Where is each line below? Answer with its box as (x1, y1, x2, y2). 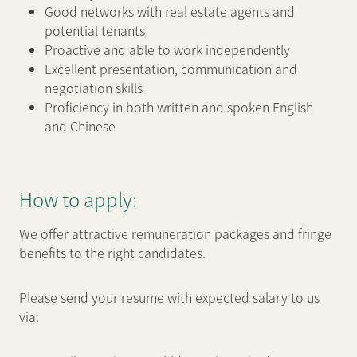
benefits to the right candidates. (19, 243, 206, 262)
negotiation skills (45, 78, 143, 97)
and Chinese (45, 116, 116, 135)
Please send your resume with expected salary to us (19, 288, 320, 307)
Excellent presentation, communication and (45, 59, 297, 78)
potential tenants (45, 21, 145, 40)
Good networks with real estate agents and (45, 2, 295, 21)
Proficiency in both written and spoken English (45, 97, 313, 116)
